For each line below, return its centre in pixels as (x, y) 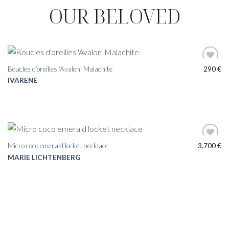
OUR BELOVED (114, 16)
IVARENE (22, 81)
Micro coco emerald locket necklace (58, 146)
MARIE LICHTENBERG (44, 157)
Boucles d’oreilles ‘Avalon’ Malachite (60, 69)
